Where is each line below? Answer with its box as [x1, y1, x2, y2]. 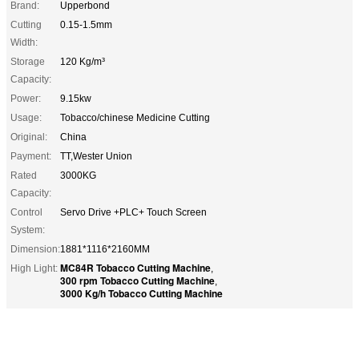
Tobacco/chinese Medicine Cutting [60, 111, 210, 123]
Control [10, 206, 42, 218]
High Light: [10, 262, 58, 274]
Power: [10, 92, 41, 104]
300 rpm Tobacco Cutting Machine [60, 272, 215, 288]
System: [10, 224, 45, 236]
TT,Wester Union [60, 150, 132, 162]
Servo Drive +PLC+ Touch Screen [60, 206, 207, 218]
